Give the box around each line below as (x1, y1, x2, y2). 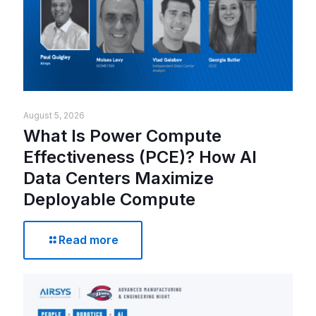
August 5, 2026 (23, 109, 85, 121)
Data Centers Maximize (23, 167, 214, 188)
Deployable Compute (23, 188, 195, 209)
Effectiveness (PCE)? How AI (23, 146, 257, 167)
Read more (59, 232, 119, 247)
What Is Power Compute (23, 125, 221, 146)
